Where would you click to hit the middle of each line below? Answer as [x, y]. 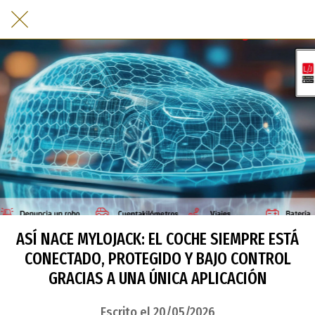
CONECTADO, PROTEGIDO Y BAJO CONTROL [157, 259]
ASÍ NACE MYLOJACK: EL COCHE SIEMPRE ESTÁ [157, 239]
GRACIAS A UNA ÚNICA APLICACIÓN [157, 278]
